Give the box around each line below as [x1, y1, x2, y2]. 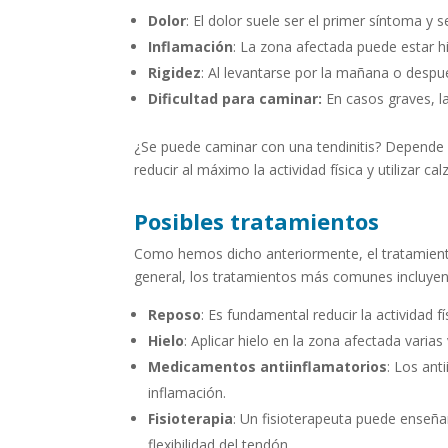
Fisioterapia [148, 409, 234, 429]
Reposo [148, 305, 202, 325]
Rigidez [148, 63, 202, 83]
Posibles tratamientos [134, 206, 380, 237]
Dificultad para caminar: [148, 89, 323, 109]
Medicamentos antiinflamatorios [148, 357, 388, 377]
